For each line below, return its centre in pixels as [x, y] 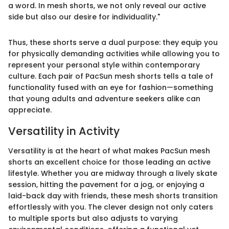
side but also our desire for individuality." [84, 17]
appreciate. [30, 110]
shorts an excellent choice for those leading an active [109, 162]
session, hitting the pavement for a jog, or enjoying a [106, 184]
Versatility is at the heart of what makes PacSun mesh [109, 151]
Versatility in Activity [64, 131]
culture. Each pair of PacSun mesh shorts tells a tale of [111, 76]
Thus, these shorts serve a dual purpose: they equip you [113, 43]
